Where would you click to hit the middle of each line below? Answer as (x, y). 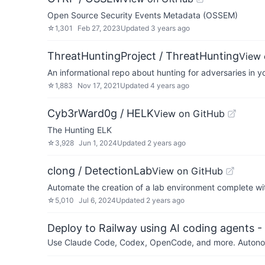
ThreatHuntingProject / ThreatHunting (143, 56)
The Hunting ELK (80, 130)
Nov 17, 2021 (99, 85)
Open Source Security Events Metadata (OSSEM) (143, 15)
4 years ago (170, 85)
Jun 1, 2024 (98, 143)
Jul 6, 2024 (97, 200)
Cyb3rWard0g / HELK (101, 113)
